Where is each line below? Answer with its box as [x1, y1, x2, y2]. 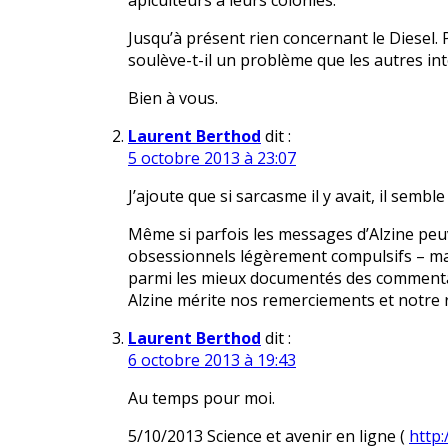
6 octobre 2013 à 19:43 [128, 349, 296, 372]
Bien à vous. [128, 87, 218, 110]
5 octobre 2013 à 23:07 [128, 147, 296, 170]
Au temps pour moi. [128, 387, 275, 410]
